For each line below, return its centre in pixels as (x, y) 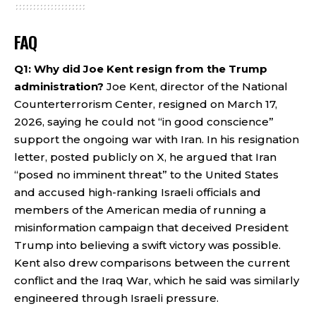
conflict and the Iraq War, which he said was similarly (157, 280)
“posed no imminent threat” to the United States (146, 175)
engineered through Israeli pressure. (116, 298)
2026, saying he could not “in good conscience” (144, 122)
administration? (59, 86)
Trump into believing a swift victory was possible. (147, 245)
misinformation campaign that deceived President (151, 227)
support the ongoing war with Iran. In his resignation (157, 139)
